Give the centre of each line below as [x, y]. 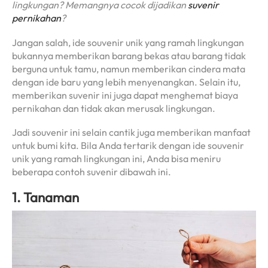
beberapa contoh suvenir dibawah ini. [92, 172]
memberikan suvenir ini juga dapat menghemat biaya [125, 95]
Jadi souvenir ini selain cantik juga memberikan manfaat [131, 133]
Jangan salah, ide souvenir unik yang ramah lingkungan [128, 42]
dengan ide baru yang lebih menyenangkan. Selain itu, [126, 82]
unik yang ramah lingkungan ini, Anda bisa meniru [116, 159]
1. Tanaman [45, 197]
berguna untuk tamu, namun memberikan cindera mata [129, 68]
